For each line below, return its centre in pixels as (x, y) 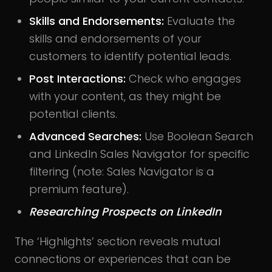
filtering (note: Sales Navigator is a (122, 171)
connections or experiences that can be (123, 259)
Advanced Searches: (85, 136)
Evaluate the (199, 21)
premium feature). (79, 189)
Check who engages (183, 78)
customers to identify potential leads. (130, 56)
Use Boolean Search (197, 136)
